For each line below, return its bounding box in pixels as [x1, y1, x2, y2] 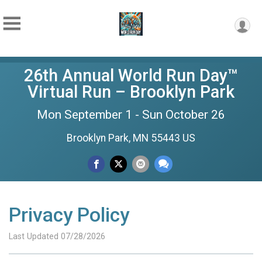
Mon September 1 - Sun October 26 [37, 108, 225, 122]
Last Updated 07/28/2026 [9, 232, 105, 242]
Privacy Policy [9, 204, 129, 226]
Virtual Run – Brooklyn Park [27, 82, 235, 102]
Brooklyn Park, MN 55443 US [67, 132, 195, 144]
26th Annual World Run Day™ [24, 65, 238, 85]
